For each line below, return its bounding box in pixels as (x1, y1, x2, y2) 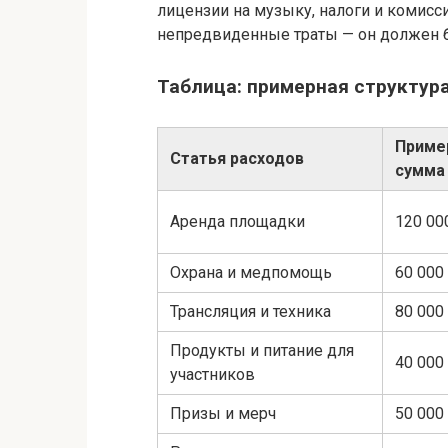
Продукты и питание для (170, 340, 354, 360)
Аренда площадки (170, 211, 305, 231)
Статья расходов (170, 148, 304, 168)
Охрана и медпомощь (170, 262, 332, 282)
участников (170, 364, 255, 384)
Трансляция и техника (170, 301, 331, 321)
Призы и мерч (170, 403, 276, 423)
